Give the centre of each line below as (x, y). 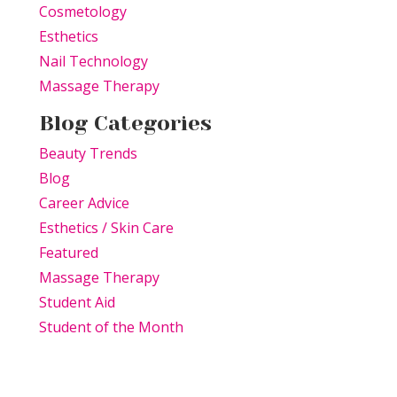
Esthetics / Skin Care (106, 228)
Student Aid (77, 303)
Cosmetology (83, 12)
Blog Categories (125, 124)
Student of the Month (111, 327)
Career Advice (84, 203)
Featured (69, 253)
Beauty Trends (88, 154)
